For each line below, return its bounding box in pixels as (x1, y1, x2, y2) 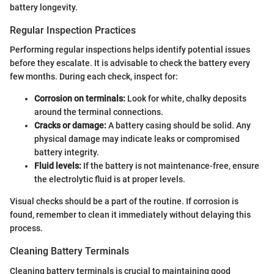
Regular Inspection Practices (10, 24, 136, 37)
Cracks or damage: (34, 120, 106, 131)
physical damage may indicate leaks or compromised (34, 134, 240, 144)
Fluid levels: (34, 161, 81, 171)
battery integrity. (34, 147, 99, 158)
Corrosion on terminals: (34, 94, 125, 104)
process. (10, 223, 43, 234)
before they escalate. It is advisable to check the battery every (10, 58, 250, 68)
